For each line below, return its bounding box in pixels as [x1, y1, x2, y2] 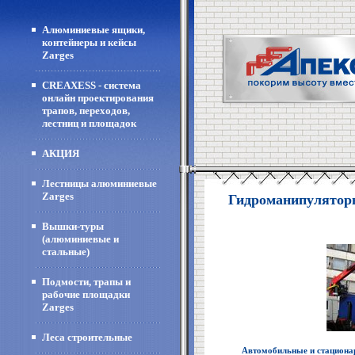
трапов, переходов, [42, 105, 130, 116]
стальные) [42, 246, 90, 258]
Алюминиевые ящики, [42, 24, 145, 36]
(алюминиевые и [42, 233, 119, 245]
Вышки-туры [42, 220, 104, 232]
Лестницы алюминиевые [42, 177, 157, 189]
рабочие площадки [42, 288, 130, 300]
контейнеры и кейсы [42, 36, 136, 48]
